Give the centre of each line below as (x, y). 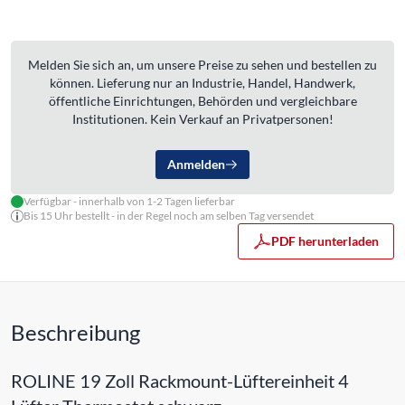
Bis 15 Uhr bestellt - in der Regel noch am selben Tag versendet (169, 215)
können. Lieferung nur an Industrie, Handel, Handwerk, (202, 82)
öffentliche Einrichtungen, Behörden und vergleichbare (202, 100)
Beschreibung (75, 332)
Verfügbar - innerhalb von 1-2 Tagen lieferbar (129, 201)
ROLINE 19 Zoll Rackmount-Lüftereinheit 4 (180, 380)
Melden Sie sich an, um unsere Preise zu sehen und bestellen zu (202, 64)
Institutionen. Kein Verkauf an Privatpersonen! (202, 118)
